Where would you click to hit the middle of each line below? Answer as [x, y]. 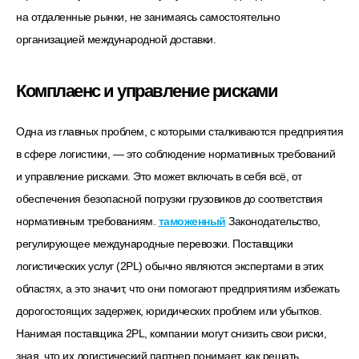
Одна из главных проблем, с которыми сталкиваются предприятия [179, 132]
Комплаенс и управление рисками [147, 91]
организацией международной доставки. [116, 39]
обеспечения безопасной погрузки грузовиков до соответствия [169, 199]
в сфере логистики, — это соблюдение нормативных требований [175, 154]
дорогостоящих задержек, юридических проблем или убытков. [169, 311]
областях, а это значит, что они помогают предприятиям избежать [177, 289]
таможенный [192, 222]
